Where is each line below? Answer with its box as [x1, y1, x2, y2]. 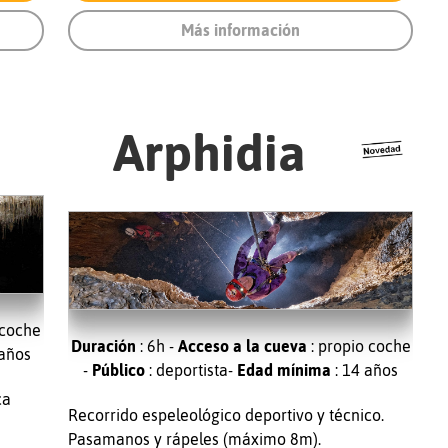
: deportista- [145, 361, 238, 380]
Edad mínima [237, 361, 332, 380]
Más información [181, 21, 301, 40]
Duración [70, 337, 136, 356]
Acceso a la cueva [177, 337, 307, 356]
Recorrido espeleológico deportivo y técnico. [68, 406, 384, 425]
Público [92, 361, 146, 380]
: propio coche [306, 337, 411, 356]
